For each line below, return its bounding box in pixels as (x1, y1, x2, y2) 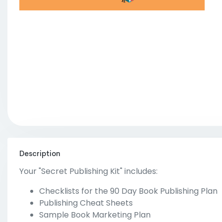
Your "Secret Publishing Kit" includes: (19, 165, 158, 177)
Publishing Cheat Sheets (39, 197, 133, 209)
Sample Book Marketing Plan (39, 209, 151, 221)
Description (19, 148, 60, 158)
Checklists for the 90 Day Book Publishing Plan (39, 185, 218, 197)
